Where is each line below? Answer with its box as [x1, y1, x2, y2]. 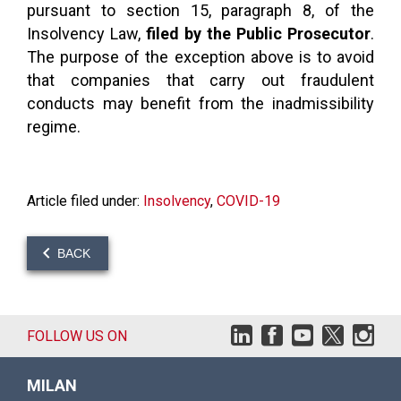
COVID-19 [217, 192, 280, 209]
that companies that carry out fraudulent [27, 71, 374, 90]
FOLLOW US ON [27, 328, 127, 345]
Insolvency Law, [27, 24, 146, 43]
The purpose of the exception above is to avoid [27, 47, 374, 66]
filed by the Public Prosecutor [146, 24, 371, 43]
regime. [27, 117, 81, 136]
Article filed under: [27, 192, 140, 209]
